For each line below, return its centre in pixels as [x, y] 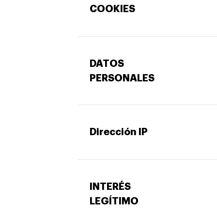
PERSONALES [123, 78]
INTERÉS [110, 186]
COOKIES [112, 9]
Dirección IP [118, 132]
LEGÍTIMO [115, 201]
